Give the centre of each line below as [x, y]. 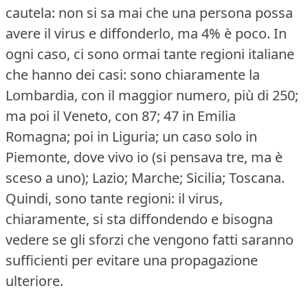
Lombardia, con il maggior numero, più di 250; [152, 95]
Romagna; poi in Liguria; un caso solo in [131, 136]
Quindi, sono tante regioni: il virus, [114, 198]
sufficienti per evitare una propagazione [132, 260]
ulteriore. [34, 280]
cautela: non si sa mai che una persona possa [149, 12]
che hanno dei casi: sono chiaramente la [133, 74]
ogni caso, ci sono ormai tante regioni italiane [150, 54]
